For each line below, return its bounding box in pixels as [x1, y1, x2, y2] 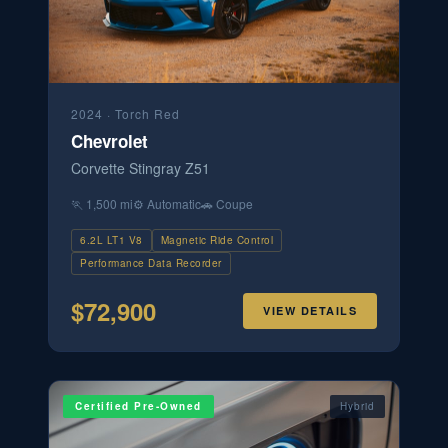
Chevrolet [71, 129, 148, 153]
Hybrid [340, 399, 375, 413]
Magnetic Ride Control [160, 233, 273, 247]
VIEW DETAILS [263, 303, 357, 318]
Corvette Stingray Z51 [71, 158, 210, 178]
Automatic [147, 195, 201, 212]
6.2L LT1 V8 [80, 233, 143, 247]
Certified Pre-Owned [75, 399, 202, 413]
